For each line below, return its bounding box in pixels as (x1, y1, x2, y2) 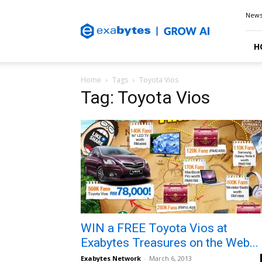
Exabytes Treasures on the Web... (81, 236, 258, 250)
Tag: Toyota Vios (81, 87, 210, 108)
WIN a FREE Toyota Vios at (81, 221, 227, 235)
